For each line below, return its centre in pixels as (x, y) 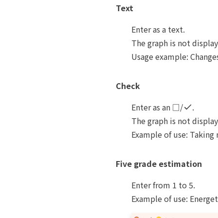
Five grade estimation (159, 163)
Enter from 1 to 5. (163, 185)
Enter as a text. (158, 29)
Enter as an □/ (157, 107)
